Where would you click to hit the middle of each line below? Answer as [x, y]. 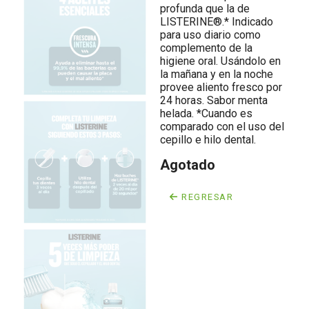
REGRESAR [206, 197]
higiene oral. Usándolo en [220, 61]
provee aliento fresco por [221, 87]
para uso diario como [210, 35]
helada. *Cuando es [206, 113]
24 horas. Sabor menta [214, 100]
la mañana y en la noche [217, 74]
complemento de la [206, 48]
